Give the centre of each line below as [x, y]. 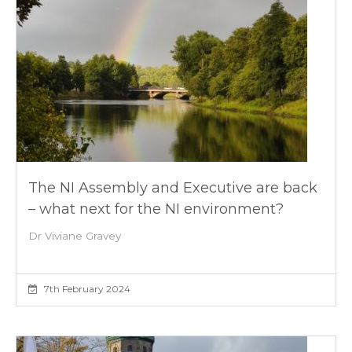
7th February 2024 [86, 288]
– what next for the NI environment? [156, 209]
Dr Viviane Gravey [75, 235]
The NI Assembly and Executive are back [173, 187]
